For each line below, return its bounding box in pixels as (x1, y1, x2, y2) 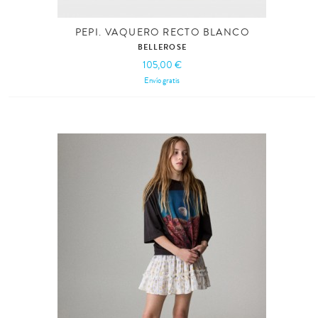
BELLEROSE (137, 40, 187, 53)
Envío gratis (144, 75, 180, 86)
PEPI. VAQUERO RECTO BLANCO (75, 25, 249, 40)
